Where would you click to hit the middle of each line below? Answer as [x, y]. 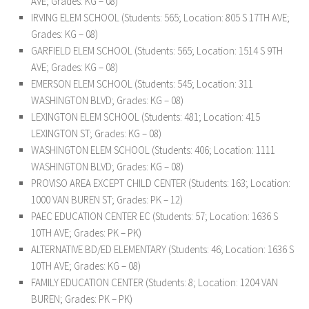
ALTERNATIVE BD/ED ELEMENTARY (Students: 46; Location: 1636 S [162, 249]
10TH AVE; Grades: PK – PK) [86, 233]
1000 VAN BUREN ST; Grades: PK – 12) [107, 200]
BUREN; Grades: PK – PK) [82, 299]
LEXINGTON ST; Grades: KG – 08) [96, 133]
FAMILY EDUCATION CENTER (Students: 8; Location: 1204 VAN [154, 282]
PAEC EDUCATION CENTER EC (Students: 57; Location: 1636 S [154, 216]
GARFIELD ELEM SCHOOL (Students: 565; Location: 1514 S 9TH [157, 51]
